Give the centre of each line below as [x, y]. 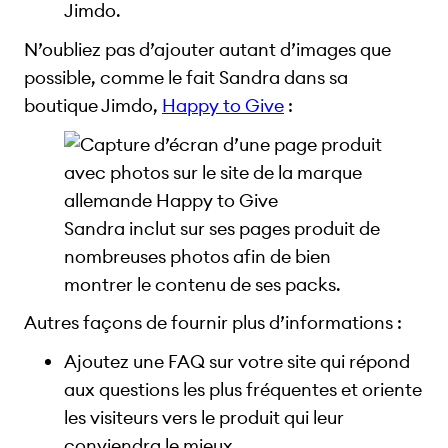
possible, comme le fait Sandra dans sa [186, 77]
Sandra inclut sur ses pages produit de [222, 228]
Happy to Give [223, 105]
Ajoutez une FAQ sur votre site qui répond [237, 361]
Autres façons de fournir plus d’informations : [213, 323]
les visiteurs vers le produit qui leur [204, 417]
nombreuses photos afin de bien [197, 256]
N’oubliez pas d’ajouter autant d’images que [207, 49]
